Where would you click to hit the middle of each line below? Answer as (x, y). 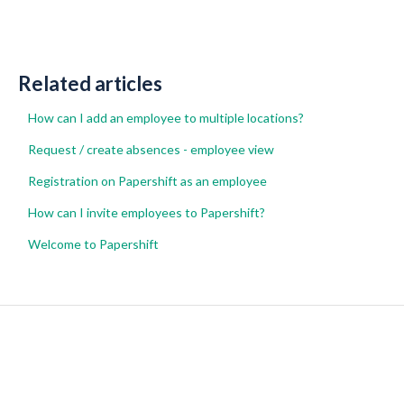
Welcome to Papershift (93, 244)
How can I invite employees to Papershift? (146, 213)
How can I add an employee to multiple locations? (165, 118)
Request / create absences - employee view (151, 150)
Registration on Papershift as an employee (147, 181)
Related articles (90, 84)
